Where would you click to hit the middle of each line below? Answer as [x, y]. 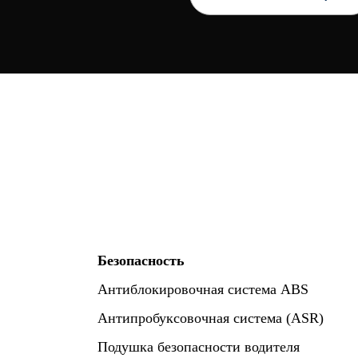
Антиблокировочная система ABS [203, 289]
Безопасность [141, 261]
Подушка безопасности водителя [199, 347]
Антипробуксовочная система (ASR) [211, 318]
